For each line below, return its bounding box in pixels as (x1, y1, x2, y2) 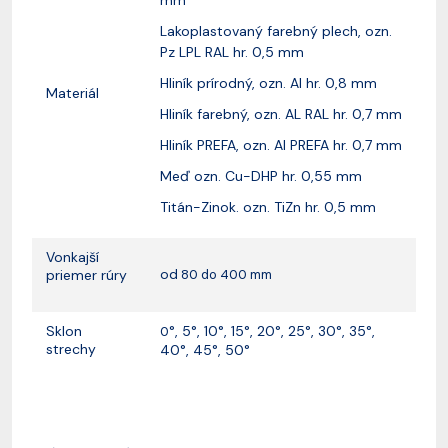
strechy (46, 339, 96, 358)
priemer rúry (46, 265, 127, 284)
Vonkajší (46, 247, 99, 266)
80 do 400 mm (178, 265, 272, 283)
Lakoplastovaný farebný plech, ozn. (160, 21, 392, 40)
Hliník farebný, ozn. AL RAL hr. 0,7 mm (160, 104, 402, 123)
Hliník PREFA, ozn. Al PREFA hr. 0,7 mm (160, 135, 402, 154)
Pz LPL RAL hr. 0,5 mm (160, 42, 304, 61)
